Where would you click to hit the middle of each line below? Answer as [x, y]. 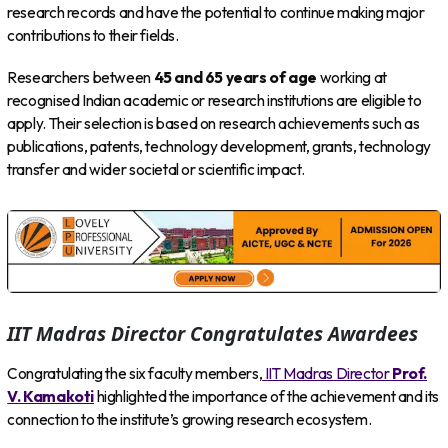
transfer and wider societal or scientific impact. [156, 169]
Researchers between [80, 77]
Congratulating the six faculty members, [135, 373]
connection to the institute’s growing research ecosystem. [189, 419]
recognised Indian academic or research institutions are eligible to [214, 100]
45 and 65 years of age [235, 77]
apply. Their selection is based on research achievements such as [213, 123]
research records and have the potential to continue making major [216, 12]
